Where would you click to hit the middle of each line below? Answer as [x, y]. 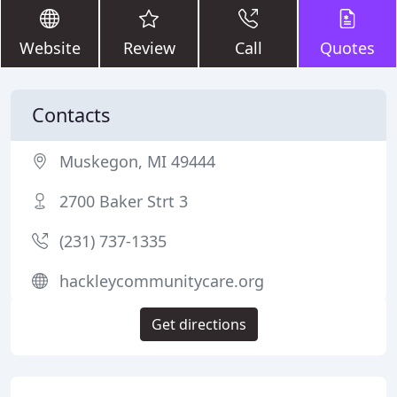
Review [149, 48]
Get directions [198, 324]
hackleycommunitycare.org [162, 281]
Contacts [71, 115]
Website [50, 48]
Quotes [347, 48]
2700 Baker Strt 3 [124, 201]
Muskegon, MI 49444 [137, 161]
